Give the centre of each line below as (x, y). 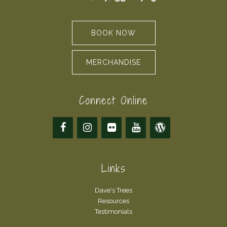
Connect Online (113, 100)
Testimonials (113, 211)
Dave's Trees (113, 190)
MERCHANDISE (113, 62)
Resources (113, 201)
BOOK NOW (113, 33)
